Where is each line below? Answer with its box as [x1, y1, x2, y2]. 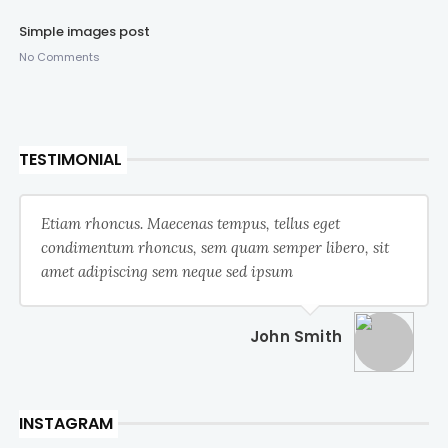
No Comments [18, 48, 100, 65]
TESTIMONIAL [18, 147, 122, 171]
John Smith [250, 325, 343, 347]
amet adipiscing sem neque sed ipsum [40, 261, 293, 281]
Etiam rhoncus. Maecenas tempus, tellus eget [40, 213, 340, 233]
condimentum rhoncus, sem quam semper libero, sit [40, 237, 389, 257]
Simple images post [18, 21, 150, 41]
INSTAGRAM [18, 411, 113, 435]
